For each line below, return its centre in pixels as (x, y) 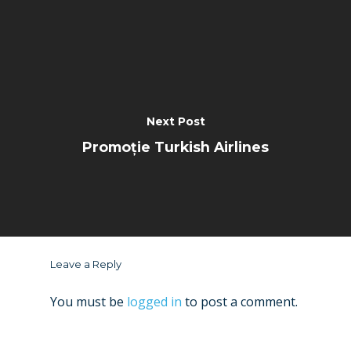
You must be (89, 301)
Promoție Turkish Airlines (175, 147)
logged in (154, 301)
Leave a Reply (86, 264)
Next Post (175, 121)
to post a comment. (240, 301)
